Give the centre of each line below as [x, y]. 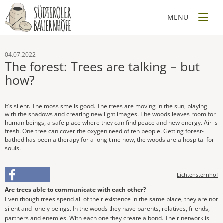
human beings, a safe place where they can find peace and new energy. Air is [111, 123]
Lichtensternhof [197, 175]
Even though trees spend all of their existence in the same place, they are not [111, 199]
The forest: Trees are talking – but [102, 66]
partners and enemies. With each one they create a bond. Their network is [107, 218]
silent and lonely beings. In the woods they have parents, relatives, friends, [107, 208]
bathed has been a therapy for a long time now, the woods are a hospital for [110, 140]
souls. [13, 148]
